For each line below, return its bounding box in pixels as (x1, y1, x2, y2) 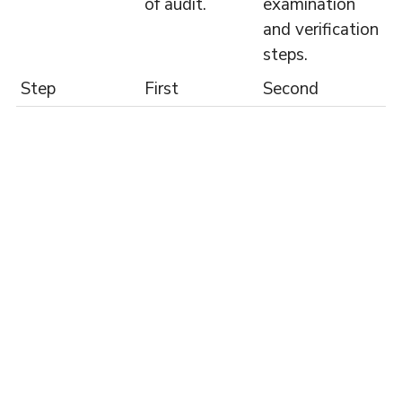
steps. (262, 43, 308, 67)
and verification (262, 18, 379, 42)
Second (262, 77, 319, 101)
